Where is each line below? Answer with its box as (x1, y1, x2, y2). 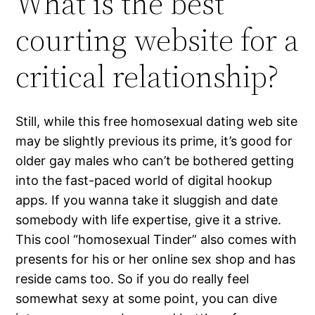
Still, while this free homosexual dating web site (15, 114, 298, 129)
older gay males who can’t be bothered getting (15, 153, 295, 169)
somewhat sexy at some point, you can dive (15, 291, 278, 307)
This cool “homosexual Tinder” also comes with (15, 232, 297, 247)
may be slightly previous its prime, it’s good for (15, 134, 293, 149)
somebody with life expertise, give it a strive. (15, 212, 282, 228)
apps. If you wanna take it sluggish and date (15, 193, 278, 208)
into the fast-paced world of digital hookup (15, 173, 273, 188)
